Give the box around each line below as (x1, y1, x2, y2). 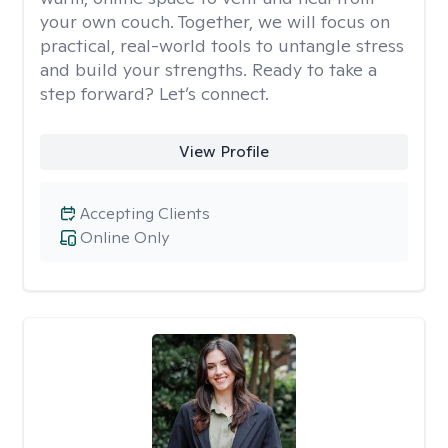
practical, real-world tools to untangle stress (40, 34, 404, 57)
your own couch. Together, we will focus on (40, 10, 390, 33)
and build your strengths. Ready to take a (40, 58, 377, 81)
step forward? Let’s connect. (40, 82, 269, 105)
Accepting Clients (80, 203, 210, 224)
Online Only (80, 227, 169, 248)
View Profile (178, 141, 269, 162)
